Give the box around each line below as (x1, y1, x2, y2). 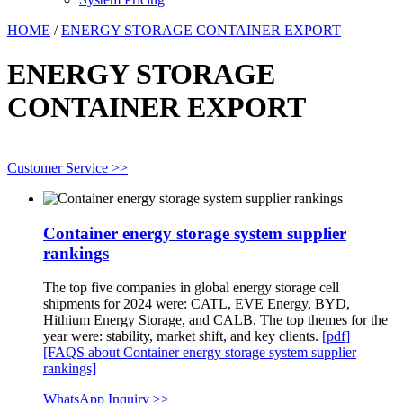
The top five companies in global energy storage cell (43, 280, 339, 296)
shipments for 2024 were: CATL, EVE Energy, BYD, (43, 296, 350, 312)
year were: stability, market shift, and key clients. (43, 328, 322, 345)
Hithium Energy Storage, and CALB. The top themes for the (43, 312, 388, 328)
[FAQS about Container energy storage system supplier (43, 345, 356, 361)
